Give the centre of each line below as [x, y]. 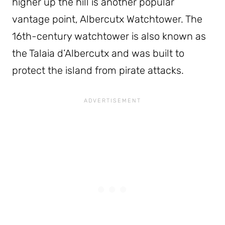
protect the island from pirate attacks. [98, 70]
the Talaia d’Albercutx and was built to [98, 53]
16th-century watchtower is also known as [109, 36]
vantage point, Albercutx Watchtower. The [107, 19]
